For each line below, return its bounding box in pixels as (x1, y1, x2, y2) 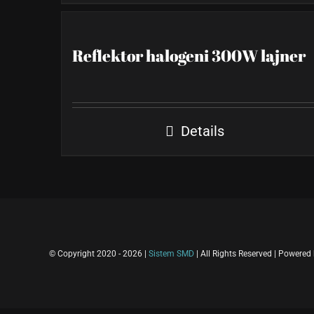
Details (180, 123, 224, 139)
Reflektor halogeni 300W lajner (72, 45, 306, 67)
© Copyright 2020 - (49, 249, 123, 259)
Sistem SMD (149, 249, 194, 259)
